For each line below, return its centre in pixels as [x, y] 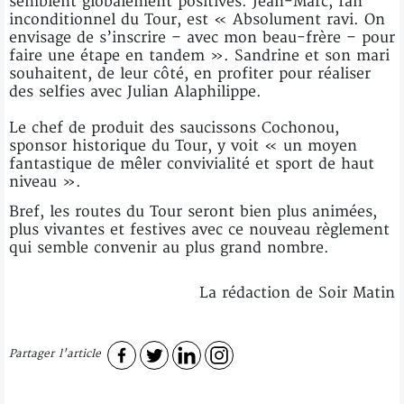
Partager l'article [55, 354]
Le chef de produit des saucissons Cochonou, [174, 128]
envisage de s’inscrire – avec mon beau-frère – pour [202, 37]
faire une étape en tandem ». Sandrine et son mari [199, 55]
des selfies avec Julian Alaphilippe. [135, 92]
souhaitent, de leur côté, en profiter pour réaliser [190, 73]
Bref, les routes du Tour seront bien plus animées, [193, 211]
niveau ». [45, 182]
